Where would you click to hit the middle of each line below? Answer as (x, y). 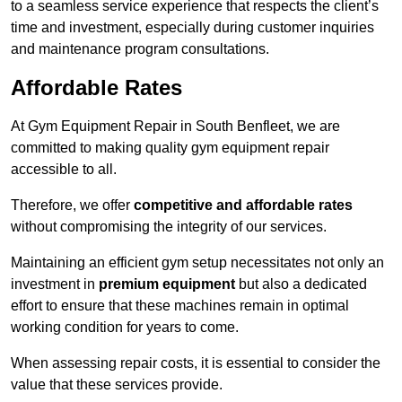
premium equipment (167, 284)
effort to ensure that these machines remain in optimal (180, 306)
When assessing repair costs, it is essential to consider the (196, 363)
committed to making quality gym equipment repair (170, 148)
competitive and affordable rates (243, 205)
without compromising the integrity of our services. (169, 227)
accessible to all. (64, 170)
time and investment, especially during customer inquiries (192, 28)
